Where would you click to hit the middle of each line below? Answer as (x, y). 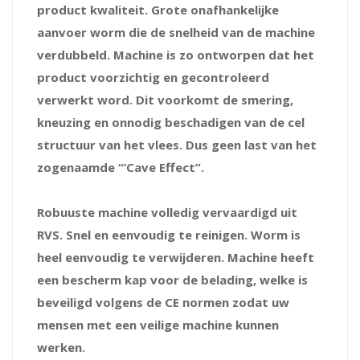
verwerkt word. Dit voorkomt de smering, (165, 99)
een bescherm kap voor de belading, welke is (172, 279)
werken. (61, 347)
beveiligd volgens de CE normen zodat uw (163, 302)
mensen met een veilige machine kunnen (158, 324)
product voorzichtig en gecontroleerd (153, 77)
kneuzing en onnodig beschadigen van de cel (171, 122)
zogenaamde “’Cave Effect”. (121, 167)
